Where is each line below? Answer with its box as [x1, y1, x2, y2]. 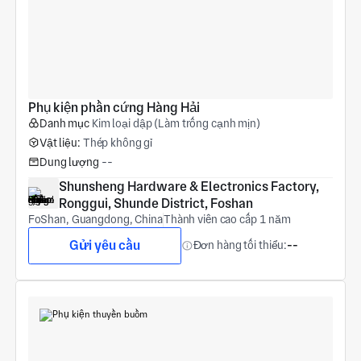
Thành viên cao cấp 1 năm [163, 213, 292, 226]
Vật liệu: [39, 135, 81, 149]
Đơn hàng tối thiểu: [193, 239, 288, 252]
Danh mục [39, 116, 89, 130]
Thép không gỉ [82, 135, 153, 149]
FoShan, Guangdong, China [27, 213, 163, 226]
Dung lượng [39, 155, 99, 168]
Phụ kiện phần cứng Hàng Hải [27, 99, 200, 115]
